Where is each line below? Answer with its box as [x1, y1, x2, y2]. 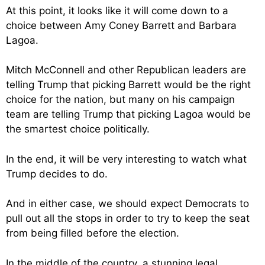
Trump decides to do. [6, 167, 108, 180]
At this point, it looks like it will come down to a [6, 4, 228, 17]
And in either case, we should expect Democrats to [6, 198, 249, 210]
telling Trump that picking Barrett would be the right [6, 79, 251, 91]
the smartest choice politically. [6, 123, 150, 135]
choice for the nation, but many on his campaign [6, 93, 235, 106]
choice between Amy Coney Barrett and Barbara [6, 19, 237, 31]
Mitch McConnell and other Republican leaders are [6, 64, 246, 76]
